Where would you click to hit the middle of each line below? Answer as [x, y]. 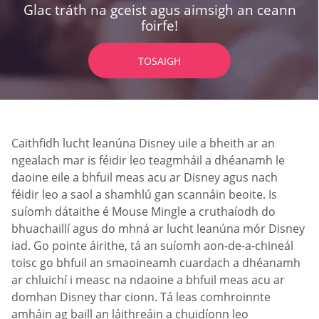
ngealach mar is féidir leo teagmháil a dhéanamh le [148, 160]
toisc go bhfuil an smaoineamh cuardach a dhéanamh [156, 262]
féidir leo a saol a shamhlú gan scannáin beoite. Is [144, 194]
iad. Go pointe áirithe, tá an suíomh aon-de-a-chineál [152, 245]
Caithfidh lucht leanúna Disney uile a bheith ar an [143, 143]
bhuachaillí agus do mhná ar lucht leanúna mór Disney [158, 228]
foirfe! [159, 25]
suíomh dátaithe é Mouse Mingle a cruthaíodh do [143, 211]
